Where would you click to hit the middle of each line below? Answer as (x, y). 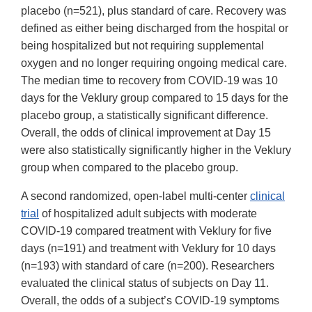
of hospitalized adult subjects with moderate (148, 214)
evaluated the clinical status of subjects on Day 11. (145, 283)
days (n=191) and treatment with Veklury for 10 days (148, 249)
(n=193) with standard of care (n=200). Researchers (148, 266)
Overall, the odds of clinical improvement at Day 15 (146, 133)
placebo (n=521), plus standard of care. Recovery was (154, 11)
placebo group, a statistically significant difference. (145, 116)
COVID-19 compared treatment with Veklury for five (146, 231)
